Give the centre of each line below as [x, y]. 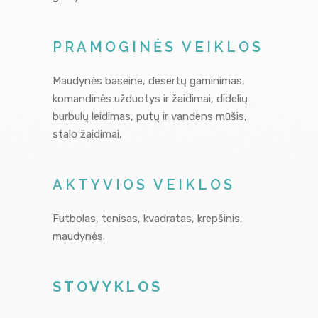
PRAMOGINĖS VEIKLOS [158, 46]
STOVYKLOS [108, 286]
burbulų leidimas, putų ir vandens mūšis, [150, 116]
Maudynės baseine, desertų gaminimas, [149, 81]
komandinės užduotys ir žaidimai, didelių [150, 98]
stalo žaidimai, [87, 134]
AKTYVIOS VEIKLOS [144, 184]
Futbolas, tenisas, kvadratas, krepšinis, [148, 218]
